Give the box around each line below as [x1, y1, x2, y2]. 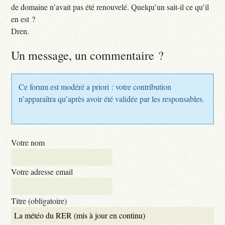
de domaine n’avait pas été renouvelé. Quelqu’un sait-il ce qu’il [11, 2, 209, 13]
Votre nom [11, 137, 45, 148]
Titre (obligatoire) [11, 195, 67, 206]
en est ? [11, 14, 36, 25]
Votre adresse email [11, 166, 73, 177]
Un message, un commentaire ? [11, 47, 164, 64]
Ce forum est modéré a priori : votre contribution [19, 81, 172, 92]
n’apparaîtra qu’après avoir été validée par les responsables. [19, 93, 205, 104]
